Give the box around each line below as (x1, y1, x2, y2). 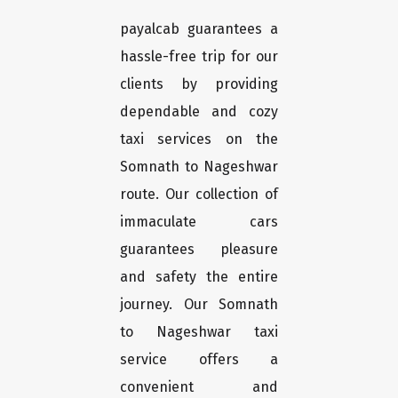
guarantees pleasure (120, 241, 278, 259)
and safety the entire (120, 268, 278, 286)
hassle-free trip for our (120, 48, 278, 66)
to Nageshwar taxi (120, 323, 278, 341)
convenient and (120, 378, 278, 396)
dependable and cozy (120, 103, 278, 121)
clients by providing (120, 76, 278, 93)
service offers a (120, 351, 278, 369)
